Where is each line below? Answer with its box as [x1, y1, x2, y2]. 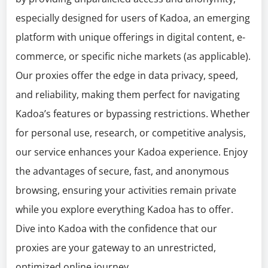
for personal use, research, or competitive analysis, [16, 126, 246, 139]
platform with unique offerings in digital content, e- [16, 31, 246, 44]
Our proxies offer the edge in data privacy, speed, [16, 69, 239, 82]
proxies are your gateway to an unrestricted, [16, 241, 217, 254]
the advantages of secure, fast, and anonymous [16, 165, 230, 178]
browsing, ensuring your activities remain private [16, 184, 237, 197]
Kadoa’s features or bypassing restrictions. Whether [16, 107, 251, 120]
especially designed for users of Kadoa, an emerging [16, 11, 251, 25]
